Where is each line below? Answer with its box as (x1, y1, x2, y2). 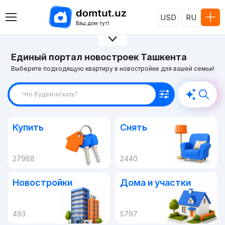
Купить (13, 122, 44, 133)
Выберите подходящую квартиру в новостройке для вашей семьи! (11, 64, 214, 72)
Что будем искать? (22, 90, 78, 98)
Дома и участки (120, 177, 191, 188)
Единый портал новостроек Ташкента (11, 52, 187, 62)
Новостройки (13, 177, 72, 188)
